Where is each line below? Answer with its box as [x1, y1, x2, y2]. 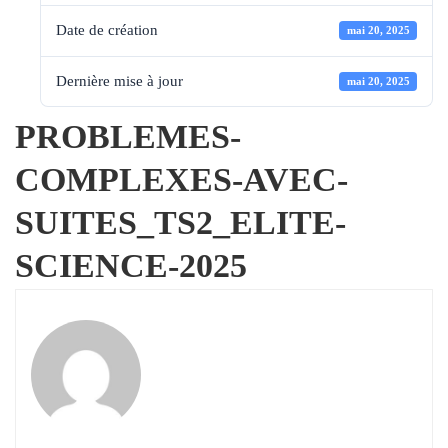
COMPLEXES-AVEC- [15, 160, 348, 198]
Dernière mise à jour [56, 72, 183, 89]
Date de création [56, 22, 158, 39]
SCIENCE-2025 [15, 246, 247, 284]
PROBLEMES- [15, 117, 241, 155]
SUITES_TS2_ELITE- [15, 203, 346, 241]
